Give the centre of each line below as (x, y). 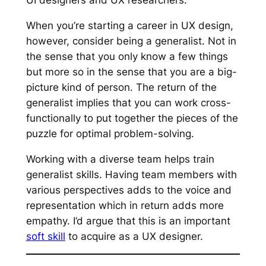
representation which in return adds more (125, 205)
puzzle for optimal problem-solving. (111, 133)
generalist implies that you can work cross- (128, 102)
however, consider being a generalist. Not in (131, 41)
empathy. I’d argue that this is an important (128, 221)
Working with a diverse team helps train (120, 159)
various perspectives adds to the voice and (129, 190)
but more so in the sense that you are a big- (131, 72)
